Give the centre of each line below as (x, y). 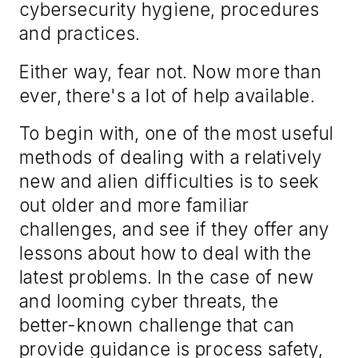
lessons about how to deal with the (165, 253)
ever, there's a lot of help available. (167, 95)
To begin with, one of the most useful (177, 133)
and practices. (80, 34)
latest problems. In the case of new (166, 277)
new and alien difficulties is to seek (169, 181)
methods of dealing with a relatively (171, 157)
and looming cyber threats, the (149, 301)
